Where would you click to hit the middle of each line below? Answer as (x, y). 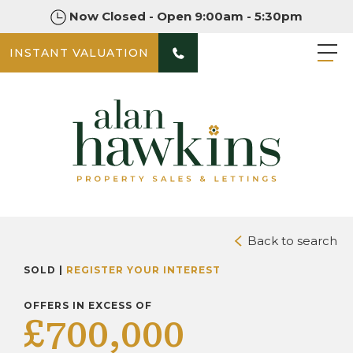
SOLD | (45, 270)
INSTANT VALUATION (79, 53)
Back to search (291, 241)
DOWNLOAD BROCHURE (230, 197)
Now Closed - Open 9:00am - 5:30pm (186, 16)
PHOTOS (45, 197)
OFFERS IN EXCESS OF (88, 306)
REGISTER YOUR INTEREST (143, 270)
